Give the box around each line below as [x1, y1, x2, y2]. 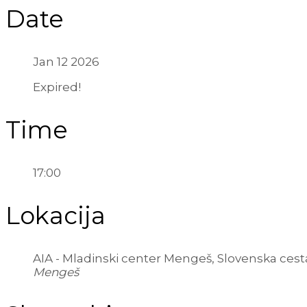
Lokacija [5, 201, 106, 231]
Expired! [33, 80, 81, 95]
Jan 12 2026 [33, 55, 99, 69]
